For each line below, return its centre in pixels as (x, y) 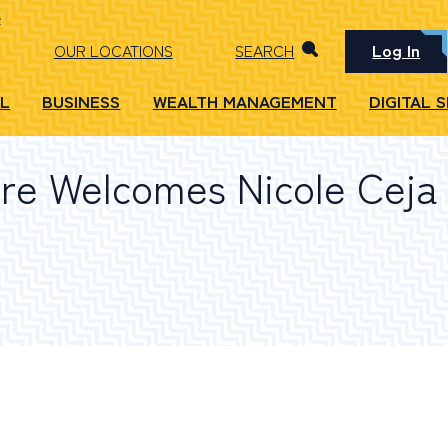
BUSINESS (81, 101)
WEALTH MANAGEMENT (244, 101)
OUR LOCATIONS (113, 51)
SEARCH (265, 51)
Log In (396, 50)
